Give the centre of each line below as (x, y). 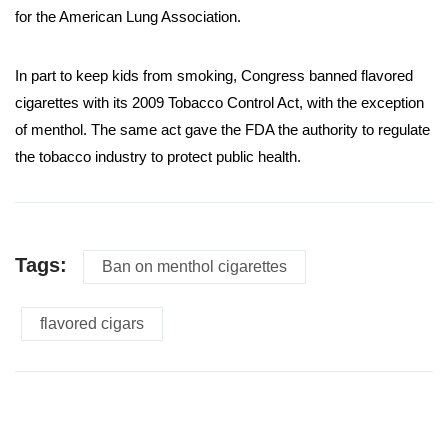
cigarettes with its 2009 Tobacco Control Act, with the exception (219, 103)
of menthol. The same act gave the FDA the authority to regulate (222, 130)
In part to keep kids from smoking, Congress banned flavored (214, 76)
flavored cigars (92, 324)
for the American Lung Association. (128, 17)
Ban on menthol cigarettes (194, 267)
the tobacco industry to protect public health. (158, 157)
